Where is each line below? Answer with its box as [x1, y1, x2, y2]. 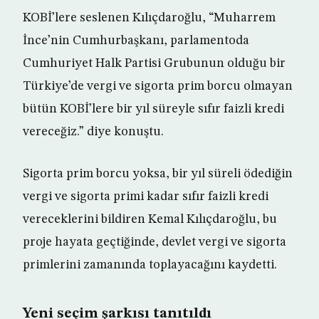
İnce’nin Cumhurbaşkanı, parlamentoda [23, 34, 249, 47]
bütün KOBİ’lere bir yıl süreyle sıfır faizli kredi [23, 103, 284, 115]
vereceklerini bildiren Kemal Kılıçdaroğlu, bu [23, 213, 277, 226]
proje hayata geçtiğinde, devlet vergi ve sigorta [23, 236, 286, 249]
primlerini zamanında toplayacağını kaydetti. [23, 258, 277, 271]
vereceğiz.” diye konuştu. [23, 125, 164, 138]
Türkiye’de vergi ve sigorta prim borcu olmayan [23, 80, 293, 93]
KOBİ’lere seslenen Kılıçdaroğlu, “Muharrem [23, 11, 276, 24]
